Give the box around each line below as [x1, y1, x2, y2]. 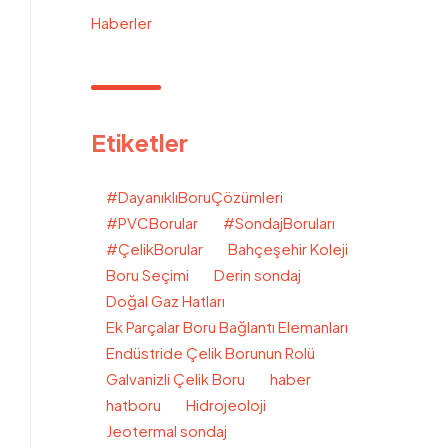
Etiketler [91, 127, 188, 157]
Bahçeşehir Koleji [228, 239, 348, 258]
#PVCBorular [106, 213, 198, 232]
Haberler [91, 13, 152, 32]
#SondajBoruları [223, 213, 335, 232]
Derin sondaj [214, 265, 301, 284]
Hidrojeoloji [186, 395, 266, 414]
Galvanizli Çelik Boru [106, 369, 245, 388]
